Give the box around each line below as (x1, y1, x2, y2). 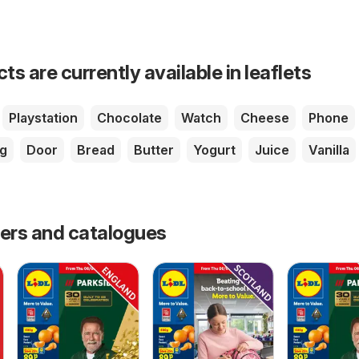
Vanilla (309, 141, 349, 158)
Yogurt (193, 141, 236, 158)
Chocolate (97, 109, 162, 126)
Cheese (240, 109, 289, 126)
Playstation (9, 109, 78, 126)
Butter (134, 141, 174, 158)
